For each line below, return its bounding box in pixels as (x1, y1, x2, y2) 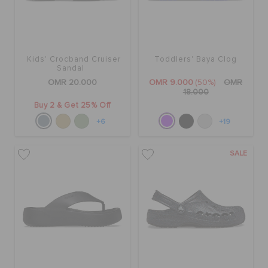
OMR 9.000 (149, 78, 194, 87)
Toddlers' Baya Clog (154, 56, 237, 64)
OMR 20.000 (47, 78, 97, 87)
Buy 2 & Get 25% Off (33, 102, 111, 110)
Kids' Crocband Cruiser (26, 56, 121, 64)
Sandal (57, 65, 85, 73)
